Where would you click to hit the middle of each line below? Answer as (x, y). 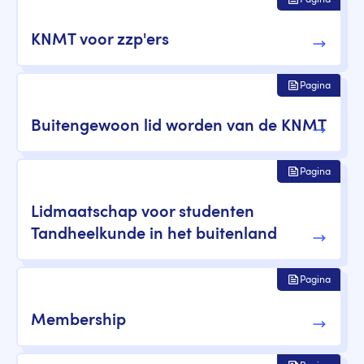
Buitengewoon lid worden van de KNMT (179, 127)
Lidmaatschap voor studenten (143, 213)
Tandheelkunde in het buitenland (154, 235)
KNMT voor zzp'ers (100, 41)
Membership (78, 321)
